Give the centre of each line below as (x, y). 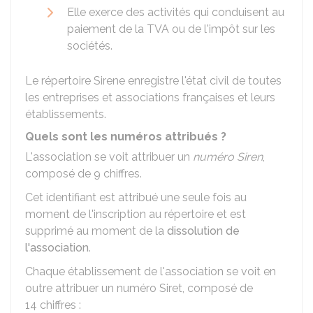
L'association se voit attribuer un (109, 157)
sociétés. (90, 46)
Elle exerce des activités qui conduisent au (176, 12)
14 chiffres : (53, 305)
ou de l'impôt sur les (222, 29)
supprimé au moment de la (96, 231)
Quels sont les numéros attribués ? (126, 137)
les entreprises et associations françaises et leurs (150, 97)
